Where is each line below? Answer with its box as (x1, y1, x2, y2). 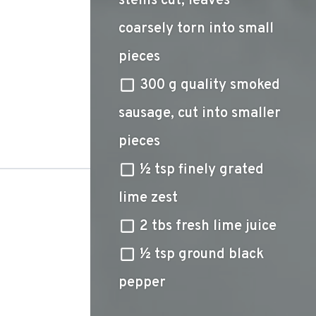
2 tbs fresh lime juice (140, 217, 276, 236)
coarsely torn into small (119, 20, 274, 38)
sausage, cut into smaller (119, 104, 281, 123)
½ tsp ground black (140, 245, 264, 264)
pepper (119, 274, 166, 292)
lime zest (119, 189, 178, 207)
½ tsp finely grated (140, 161, 264, 179)
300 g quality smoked (140, 76, 280, 95)
